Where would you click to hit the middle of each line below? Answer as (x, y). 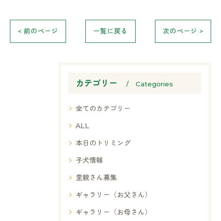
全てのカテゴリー (103, 108)
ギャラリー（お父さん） (113, 195)
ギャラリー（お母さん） (113, 212)
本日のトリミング (103, 143)
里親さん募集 (96, 177)
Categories (154, 84)
